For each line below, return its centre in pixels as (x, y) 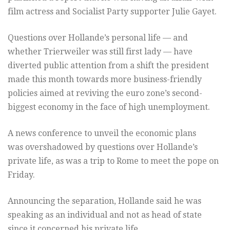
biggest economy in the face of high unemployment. (109, 107)
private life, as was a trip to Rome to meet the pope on (113, 161)
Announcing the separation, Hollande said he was (104, 201)
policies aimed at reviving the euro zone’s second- (105, 93)
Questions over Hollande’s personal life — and (98, 37)
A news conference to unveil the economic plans (102, 133)
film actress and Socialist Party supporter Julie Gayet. (112, 11)
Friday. (21, 175)
